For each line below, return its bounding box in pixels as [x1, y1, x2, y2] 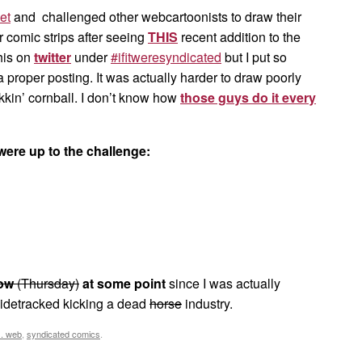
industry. [182, 293, 233, 313]
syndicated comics [27, 327, 100, 341]
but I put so [221, 47, 287, 66]
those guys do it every [180, 87, 316, 107]
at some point [82, 273, 166, 293]
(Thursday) [14, 273, 79, 293]
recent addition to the [178, 27, 301, 46]
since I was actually [166, 273, 280, 293]
